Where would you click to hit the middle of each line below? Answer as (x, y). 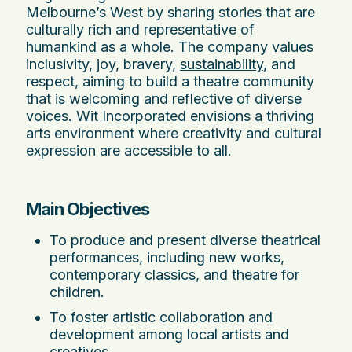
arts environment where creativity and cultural (174, 134)
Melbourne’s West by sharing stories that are (170, 13)
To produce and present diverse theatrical (185, 240)
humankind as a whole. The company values (170, 47)
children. (77, 292)
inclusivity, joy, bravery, (103, 64)
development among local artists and (169, 335)
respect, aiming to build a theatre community (170, 82)
